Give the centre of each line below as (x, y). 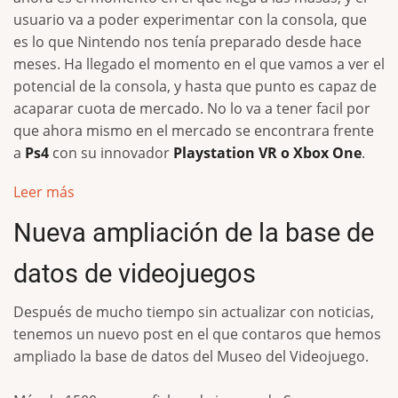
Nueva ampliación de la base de (194, 233)
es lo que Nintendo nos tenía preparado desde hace (187, 42)
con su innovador (111, 153)
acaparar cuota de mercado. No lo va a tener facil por (192, 109)
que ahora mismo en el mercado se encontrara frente (194, 131)
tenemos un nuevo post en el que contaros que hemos (197, 334)
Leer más (44, 192)
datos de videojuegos (135, 274)
